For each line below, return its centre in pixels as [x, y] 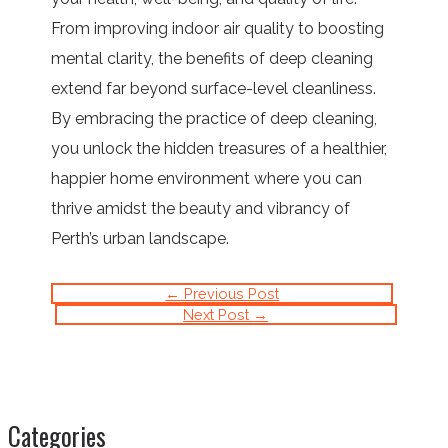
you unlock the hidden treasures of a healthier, [219, 148]
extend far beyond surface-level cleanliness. [214, 88]
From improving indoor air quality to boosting [218, 28]
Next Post [218, 314]
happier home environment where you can [207, 178]
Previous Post [230, 293]
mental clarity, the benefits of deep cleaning [212, 58]
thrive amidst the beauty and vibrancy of [201, 208]
